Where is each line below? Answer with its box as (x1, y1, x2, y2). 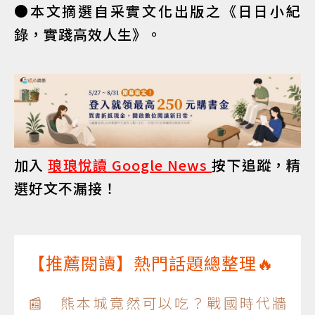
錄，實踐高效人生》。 (14, 23, 162, 44)
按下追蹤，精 (212, 155, 302, 176)
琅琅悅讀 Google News (48, 155, 212, 176)
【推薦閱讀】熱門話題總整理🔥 (28, 250, 274, 276)
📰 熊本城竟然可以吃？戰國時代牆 (28, 292, 287, 314)
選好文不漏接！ (14, 178, 117, 199)
